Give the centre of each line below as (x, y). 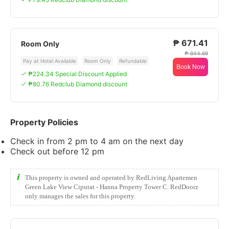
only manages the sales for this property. (80, 196)
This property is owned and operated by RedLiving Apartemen (111, 178)
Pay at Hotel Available (50, 61)
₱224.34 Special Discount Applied (77, 74)
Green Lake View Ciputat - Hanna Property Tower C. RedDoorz (112, 187)
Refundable (133, 61)
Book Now (190, 67)
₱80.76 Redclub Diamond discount (78, 84)
